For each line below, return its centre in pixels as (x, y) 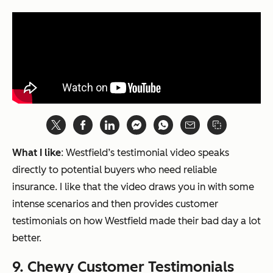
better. (27, 238)
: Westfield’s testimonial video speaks (145, 153)
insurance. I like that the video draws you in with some (133, 187)
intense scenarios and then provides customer (115, 204)
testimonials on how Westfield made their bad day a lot (136, 221)
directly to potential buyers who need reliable (115, 170)
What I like (37, 153)
